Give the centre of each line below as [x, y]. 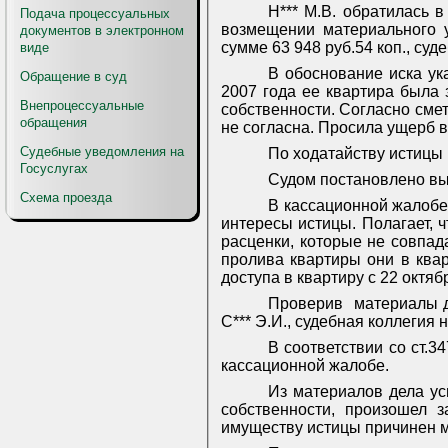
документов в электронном [102, 30]
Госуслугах [54, 168]
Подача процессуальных [95, 13]
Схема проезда [66, 197]
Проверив [305, 304]
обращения [53, 122]
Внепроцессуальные [82, 105]
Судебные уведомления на [102, 151]
